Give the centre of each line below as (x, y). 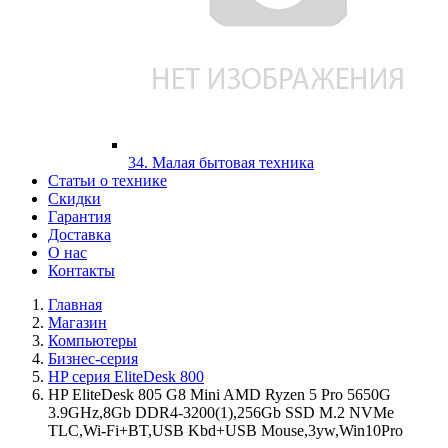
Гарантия (79, 216)
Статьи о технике (107, 180)
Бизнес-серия (93, 358)
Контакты (81, 270)
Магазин (77, 322)
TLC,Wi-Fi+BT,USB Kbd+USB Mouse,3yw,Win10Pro (225, 430)
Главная (75, 304)
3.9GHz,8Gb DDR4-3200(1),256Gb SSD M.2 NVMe (221, 412)
